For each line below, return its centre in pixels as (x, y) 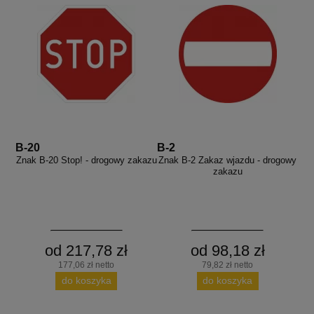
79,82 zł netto (228, 265)
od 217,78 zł (87, 250)
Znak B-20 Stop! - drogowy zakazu (86, 160)
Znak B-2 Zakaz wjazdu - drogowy (228, 160)
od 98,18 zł (227, 250)
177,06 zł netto (87, 265)
